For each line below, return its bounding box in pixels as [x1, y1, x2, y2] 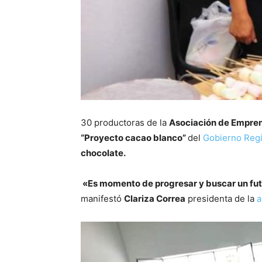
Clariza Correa [124, 192, 185, 204]
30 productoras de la [81, 116, 169, 128]
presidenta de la [185, 192, 257, 204]
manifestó [81, 192, 124, 204]
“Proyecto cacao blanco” [81, 132, 188, 143]
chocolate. [81, 147, 126, 158]
